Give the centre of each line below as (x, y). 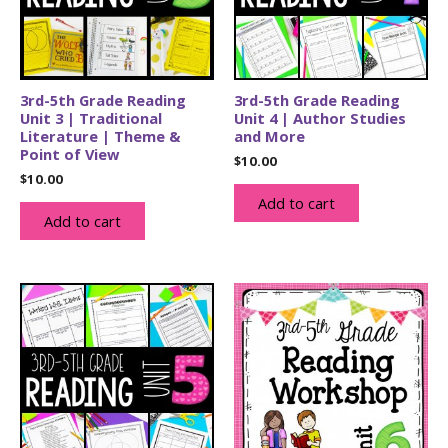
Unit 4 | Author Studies (320, 118)
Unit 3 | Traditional (91, 118)
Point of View (69, 154)
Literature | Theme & (100, 136)
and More (269, 136)
